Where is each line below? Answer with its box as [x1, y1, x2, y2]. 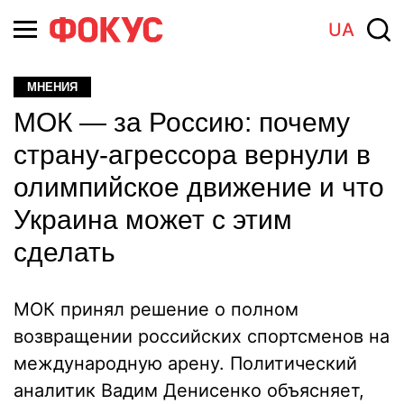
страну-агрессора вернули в [14, 140, 371, 170]
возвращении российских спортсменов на [14, 326, 390, 347]
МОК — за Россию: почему [14, 107, 350, 137]
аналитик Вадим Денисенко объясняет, [14, 380, 364, 401]
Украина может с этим [14, 205, 292, 234]
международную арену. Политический [14, 353, 357, 374]
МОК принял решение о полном [14, 298, 298, 320]
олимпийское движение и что [14, 172, 384, 202]
